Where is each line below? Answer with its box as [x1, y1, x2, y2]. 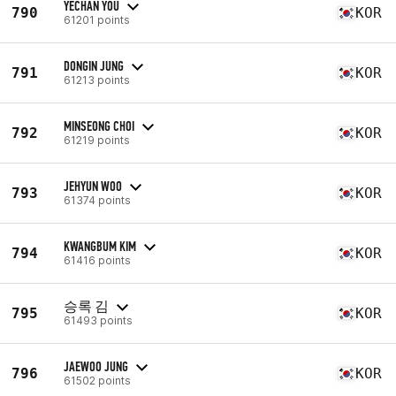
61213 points [64, 72, 130, 87]
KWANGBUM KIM [64, 237, 136, 255]
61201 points [64, 12, 130, 27]
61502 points [64, 373, 131, 387]
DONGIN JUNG [64, 57, 124, 74]
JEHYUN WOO [64, 177, 122, 194]
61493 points [64, 313, 133, 327]
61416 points [64, 253, 131, 267]
